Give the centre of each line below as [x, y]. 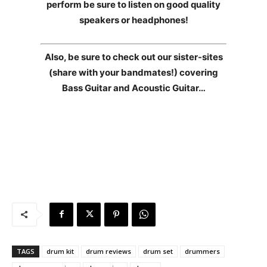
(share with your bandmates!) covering [133, 72]
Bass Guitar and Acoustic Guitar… [133, 88]
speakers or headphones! [133, 20]
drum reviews [108, 251]
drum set [158, 251]
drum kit [60, 251]
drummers [202, 251]
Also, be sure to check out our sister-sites [133, 57]
